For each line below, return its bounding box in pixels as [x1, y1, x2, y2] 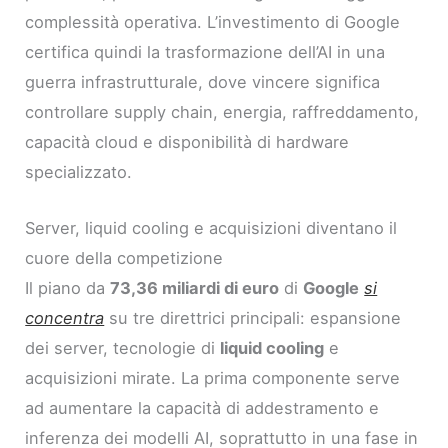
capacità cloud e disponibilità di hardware [25, 131, 350, 152]
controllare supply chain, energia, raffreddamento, [25, 101, 420, 122]
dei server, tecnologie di [25, 338, 221, 359]
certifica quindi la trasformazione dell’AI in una [25, 41, 386, 62]
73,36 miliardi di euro [110, 278, 280, 299]
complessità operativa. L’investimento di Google [25, 11, 401, 32]
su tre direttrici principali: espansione [104, 308, 402, 329]
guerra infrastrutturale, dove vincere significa [25, 71, 381, 92]
